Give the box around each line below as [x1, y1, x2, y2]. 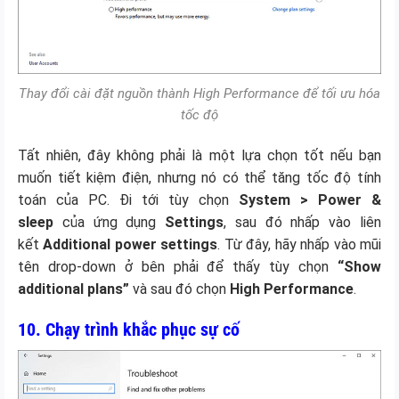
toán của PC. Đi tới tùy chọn [18, 191, 239, 208]
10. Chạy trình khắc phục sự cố [18, 319, 240, 341]
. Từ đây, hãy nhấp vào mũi [217, 235, 382, 253]
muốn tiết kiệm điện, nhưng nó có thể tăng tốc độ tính [18, 168, 381, 186]
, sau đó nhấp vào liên [224, 213, 382, 231]
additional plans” [18, 280, 129, 297]
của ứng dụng [53, 213, 166, 231]
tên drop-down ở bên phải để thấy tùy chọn [18, 257, 338, 275]
